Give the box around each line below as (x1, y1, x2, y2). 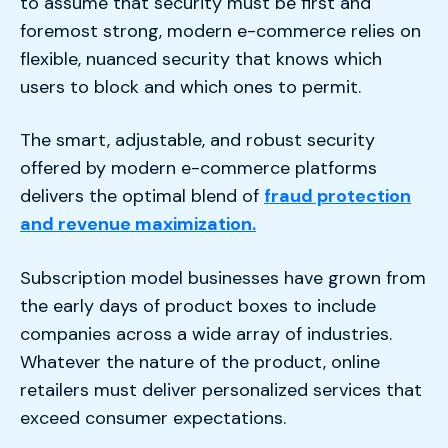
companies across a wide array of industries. (20, 321, 392, 346)
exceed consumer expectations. (20, 405, 286, 430)
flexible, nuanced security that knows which (20, 46, 382, 71)
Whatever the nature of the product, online (20, 349, 380, 374)
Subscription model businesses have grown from (20, 265, 426, 290)
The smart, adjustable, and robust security (20, 128, 375, 153)
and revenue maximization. (20, 212, 256, 237)
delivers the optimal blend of (20, 184, 264, 209)
